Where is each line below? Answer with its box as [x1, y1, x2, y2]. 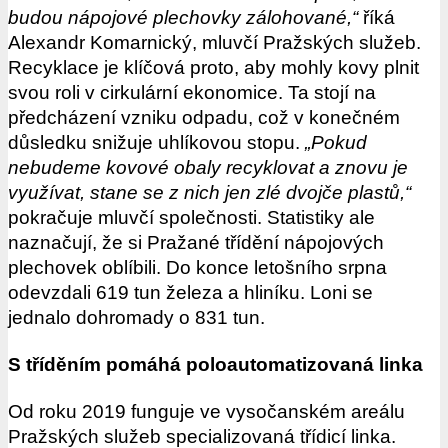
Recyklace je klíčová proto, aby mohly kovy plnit [8, 57, 419, 79]
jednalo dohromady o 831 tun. [8, 307, 265, 329]
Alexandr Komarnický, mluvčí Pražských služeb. [8, 32, 421, 54]
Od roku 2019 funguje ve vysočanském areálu [8, 401, 405, 423]
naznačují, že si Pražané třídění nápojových [8, 232, 384, 254]
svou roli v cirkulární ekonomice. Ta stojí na [8, 82, 376, 104]
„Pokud [305, 132, 367, 154]
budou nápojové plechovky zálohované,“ [8, 7, 358, 29]
